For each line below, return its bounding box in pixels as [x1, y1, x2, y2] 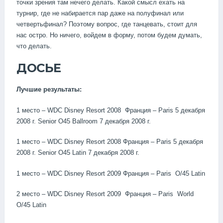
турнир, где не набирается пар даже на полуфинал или [16, 9, 184, 17]
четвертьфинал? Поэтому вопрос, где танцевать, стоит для [16, 20, 197, 28]
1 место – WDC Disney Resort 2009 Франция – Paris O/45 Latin [16, 169, 205, 177]
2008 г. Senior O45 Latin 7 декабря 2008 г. [16, 149, 139, 157]
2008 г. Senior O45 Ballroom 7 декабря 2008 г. [16, 117, 151, 125]
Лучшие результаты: [16, 86, 82, 94]
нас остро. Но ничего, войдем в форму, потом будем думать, [16, 31, 202, 39]
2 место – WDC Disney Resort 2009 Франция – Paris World [16, 190, 194, 198]
